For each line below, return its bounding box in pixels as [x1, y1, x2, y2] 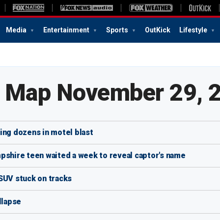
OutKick [145, 26, 170, 34]
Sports [106, 26, 130, 34]
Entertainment [43, 26, 91, 34]
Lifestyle [179, 26, 209, 34]
